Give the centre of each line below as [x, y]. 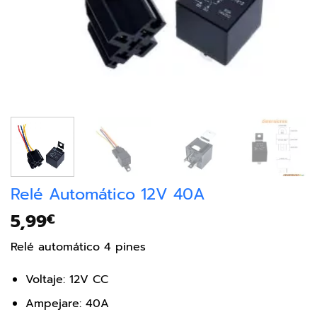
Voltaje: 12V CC [67, 279]
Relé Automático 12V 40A [108, 194]
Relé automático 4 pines [78, 247]
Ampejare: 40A [67, 304]
